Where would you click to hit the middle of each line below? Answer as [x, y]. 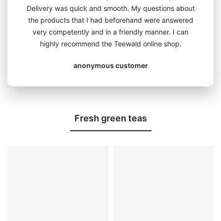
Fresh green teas [110, 118]
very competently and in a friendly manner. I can [110, 32]
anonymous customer [110, 65]
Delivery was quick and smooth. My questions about [110, 8]
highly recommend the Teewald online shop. [110, 43]
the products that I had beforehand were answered [110, 20]
